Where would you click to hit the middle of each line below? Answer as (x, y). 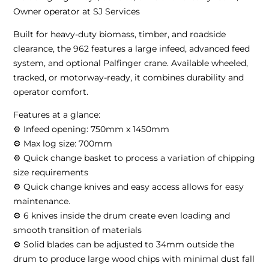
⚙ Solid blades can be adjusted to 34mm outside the (124, 244)
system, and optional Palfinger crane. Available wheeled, (131, 63)
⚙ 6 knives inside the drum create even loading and (122, 216)
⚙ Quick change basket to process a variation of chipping (134, 158)
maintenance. (42, 201)
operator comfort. (51, 92)
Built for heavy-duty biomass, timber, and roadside (120, 34)
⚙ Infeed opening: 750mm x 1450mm (92, 129)
